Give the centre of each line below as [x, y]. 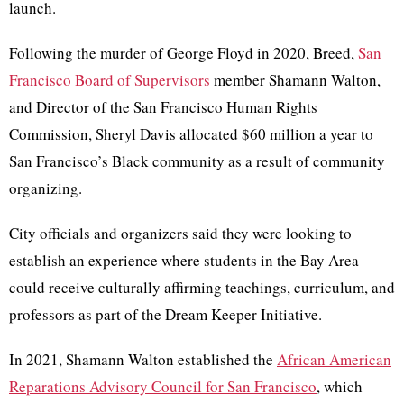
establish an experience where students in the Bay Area [184, 260]
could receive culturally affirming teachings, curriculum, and [202, 287]
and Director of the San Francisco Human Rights [163, 106]
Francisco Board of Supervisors [110, 79]
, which [340, 386]
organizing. [46, 188]
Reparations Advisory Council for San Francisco [163, 386]
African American [334, 359]
